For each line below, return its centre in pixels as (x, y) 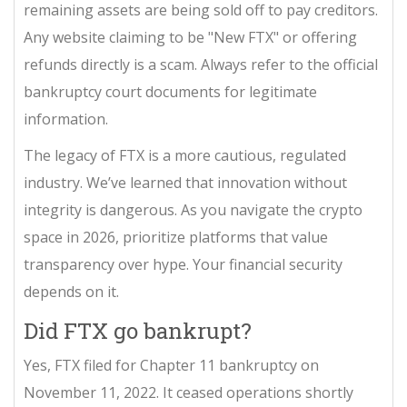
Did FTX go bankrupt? (138, 330)
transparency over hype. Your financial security (183, 264)
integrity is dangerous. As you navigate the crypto (193, 209)
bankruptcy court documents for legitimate (170, 91)
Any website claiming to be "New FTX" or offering (190, 37)
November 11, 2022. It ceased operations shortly (189, 392)
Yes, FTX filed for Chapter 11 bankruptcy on (171, 365)
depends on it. (71, 291)
